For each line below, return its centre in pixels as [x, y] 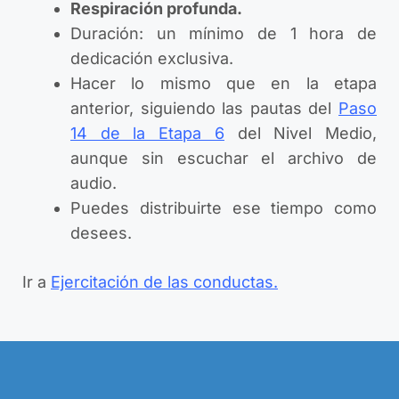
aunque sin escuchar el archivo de [224, 159]
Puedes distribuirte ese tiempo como [224, 208]
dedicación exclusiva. [152, 59]
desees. [101, 233]
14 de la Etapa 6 [147, 134]
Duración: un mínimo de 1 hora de [224, 34]
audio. [94, 183]
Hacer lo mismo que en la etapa [224, 84]
